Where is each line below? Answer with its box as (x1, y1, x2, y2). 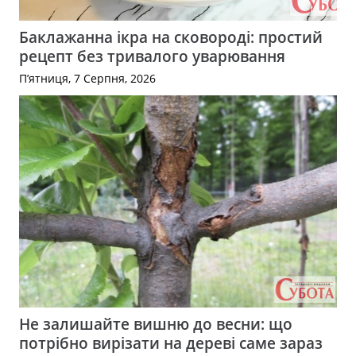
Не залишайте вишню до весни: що (19, 313, 292, 335)
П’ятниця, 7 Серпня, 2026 (19, 71, 156, 86)
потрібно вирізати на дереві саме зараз (19, 332, 323, 354)
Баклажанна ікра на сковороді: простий (19, 26, 323, 48)
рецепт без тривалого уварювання (19, 45, 285, 68)
